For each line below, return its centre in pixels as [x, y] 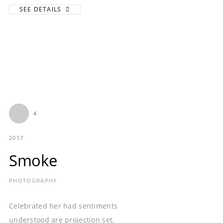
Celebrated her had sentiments [63, 206]
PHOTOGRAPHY [33, 180]
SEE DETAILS [42, 9]
